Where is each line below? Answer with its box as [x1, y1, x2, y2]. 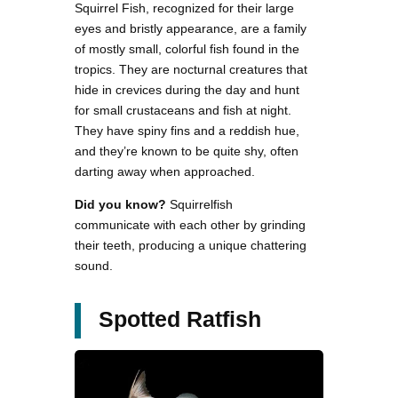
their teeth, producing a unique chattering [75, 237, 306, 252]
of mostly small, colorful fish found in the [75, 41, 299, 56]
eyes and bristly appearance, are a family [75, 20, 306, 36]
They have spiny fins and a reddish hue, [75, 123, 299, 138]
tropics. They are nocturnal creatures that [75, 61, 307, 76]
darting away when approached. [75, 163, 255, 179]
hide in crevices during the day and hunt [75, 82, 299, 97]
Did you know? [75, 196, 166, 211]
